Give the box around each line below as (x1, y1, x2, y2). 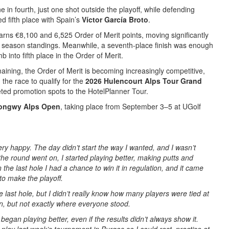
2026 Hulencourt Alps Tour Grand (85, 76, 202, 86)
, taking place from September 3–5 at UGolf (60, 101, 201, 111)
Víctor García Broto (82, 14, 148, 25)
